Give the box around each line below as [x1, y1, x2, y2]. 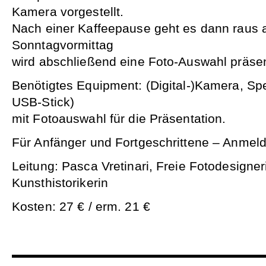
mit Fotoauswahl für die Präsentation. [12, 112, 226, 126]
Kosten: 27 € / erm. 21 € [12, 199, 150, 214]
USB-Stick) [12, 95, 75, 109]
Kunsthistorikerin [12, 176, 109, 190]
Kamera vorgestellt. [12, 5, 124, 19]
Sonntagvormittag [12, 38, 113, 52]
